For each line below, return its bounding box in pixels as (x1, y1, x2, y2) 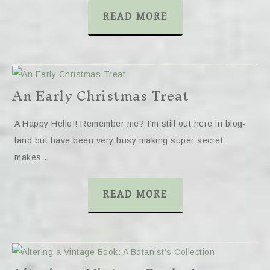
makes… (14, 152, 49, 162)
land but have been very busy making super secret (14, 136, 223, 145)
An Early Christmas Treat (12, 80, 189, 111)
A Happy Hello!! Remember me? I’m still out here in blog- (14, 119, 246, 128)
